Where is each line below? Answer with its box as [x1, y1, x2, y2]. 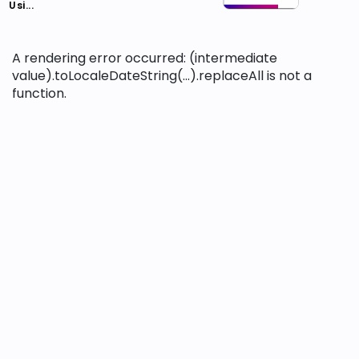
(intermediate [189, 49, 277, 67]
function [12, 84, 64, 103]
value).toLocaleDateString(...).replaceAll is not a [12, 67, 312, 85]
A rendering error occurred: [12, 49, 189, 67]
